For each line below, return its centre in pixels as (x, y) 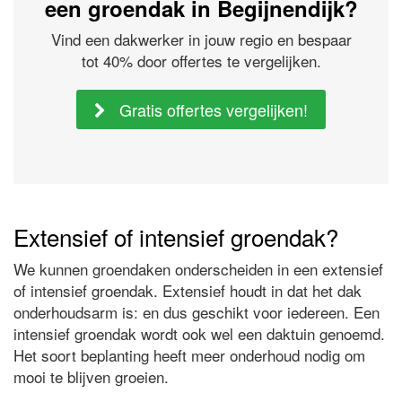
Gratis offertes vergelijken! (211, 110)
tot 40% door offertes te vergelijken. (201, 61)
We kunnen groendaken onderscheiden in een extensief (198, 269)
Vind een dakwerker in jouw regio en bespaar (201, 39)
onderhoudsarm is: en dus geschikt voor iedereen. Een (197, 312)
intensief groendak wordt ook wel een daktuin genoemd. (199, 334)
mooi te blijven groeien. (91, 377)
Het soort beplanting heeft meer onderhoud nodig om (189, 355)
